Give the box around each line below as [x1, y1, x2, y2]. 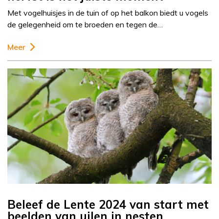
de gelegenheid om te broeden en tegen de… [7, 20, 163, 30]
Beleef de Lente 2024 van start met [7, 197, 209, 212]
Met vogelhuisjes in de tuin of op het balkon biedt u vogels [7, 8, 208, 18]
